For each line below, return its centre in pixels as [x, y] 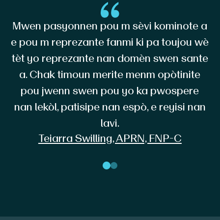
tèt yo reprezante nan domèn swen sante [110, 58]
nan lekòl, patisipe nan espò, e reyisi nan [110, 107]
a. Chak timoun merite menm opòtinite [110, 74]
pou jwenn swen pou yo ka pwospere [110, 90]
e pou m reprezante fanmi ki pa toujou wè [110, 42]
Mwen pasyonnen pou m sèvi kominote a [110, 26]
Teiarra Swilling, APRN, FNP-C [110, 138]
